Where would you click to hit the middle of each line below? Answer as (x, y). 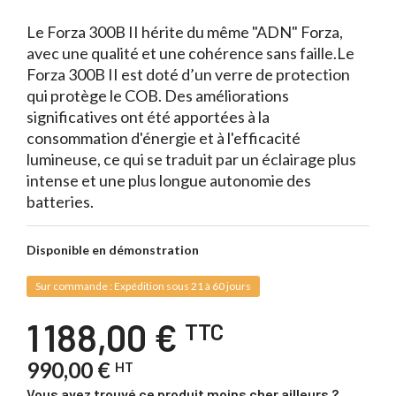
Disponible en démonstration (113, 250)
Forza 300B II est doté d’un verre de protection (188, 74)
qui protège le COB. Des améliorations (158, 95)
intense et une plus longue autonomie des (169, 180)
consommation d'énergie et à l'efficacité (164, 138)
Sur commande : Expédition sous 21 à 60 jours (143, 286)
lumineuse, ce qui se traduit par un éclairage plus (191, 159)
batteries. (60, 202)
